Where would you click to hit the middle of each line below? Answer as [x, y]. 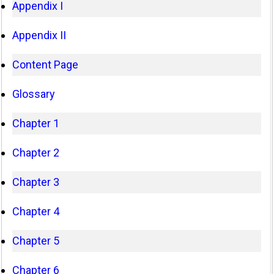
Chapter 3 [36, 182]
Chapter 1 [36, 123]
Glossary [34, 94]
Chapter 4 [36, 211]
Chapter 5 [36, 240]
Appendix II [39, 35]
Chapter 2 [36, 152]
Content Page [46, 64]
